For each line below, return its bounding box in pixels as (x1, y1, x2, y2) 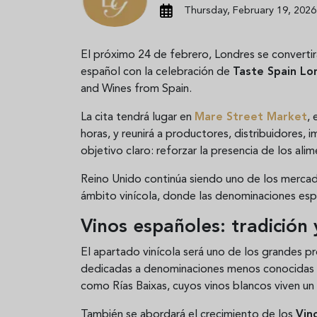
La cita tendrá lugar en (81, 111, 195, 123)
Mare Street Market (195, 111, 307, 123)
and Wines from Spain (81, 83, 189, 95)
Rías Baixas (113, 280, 167, 292)
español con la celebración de (81, 66, 233, 78)
